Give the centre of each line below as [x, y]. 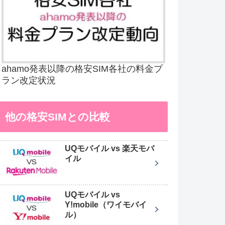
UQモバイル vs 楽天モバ [109, 149]
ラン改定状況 [29, 81]
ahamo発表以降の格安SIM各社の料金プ [82, 69]
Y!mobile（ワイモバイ [106, 205]
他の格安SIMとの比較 [58, 117]
